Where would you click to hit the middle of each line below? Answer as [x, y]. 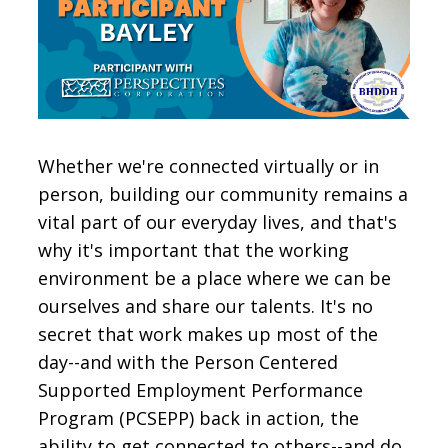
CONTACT [63, 18]
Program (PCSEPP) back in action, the [199, 418]
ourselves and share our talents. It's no [206, 306]
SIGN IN [78, 69]
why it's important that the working [194, 250]
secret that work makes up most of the [208, 334]
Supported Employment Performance [201, 390]
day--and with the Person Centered [188, 362]
